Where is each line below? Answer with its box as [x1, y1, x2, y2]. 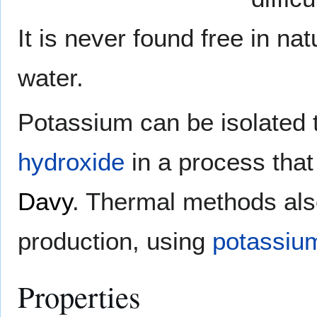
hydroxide [18, 148, 125, 176]
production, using [18, 227, 212, 255]
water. [18, 64, 83, 92]
